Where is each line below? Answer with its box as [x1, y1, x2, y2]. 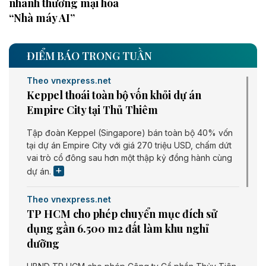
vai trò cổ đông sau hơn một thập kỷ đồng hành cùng [27, 153, 232, 163]
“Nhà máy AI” [9, 11, 75, 26]
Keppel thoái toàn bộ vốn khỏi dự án [27, 88, 201, 103]
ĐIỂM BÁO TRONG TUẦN [27, 49, 152, 64]
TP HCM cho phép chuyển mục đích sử [27, 207, 217, 221]
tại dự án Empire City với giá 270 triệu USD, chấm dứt [27, 140, 232, 151]
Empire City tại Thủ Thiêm [27, 103, 158, 118]
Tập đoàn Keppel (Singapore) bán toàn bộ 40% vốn [27, 128, 233, 138]
